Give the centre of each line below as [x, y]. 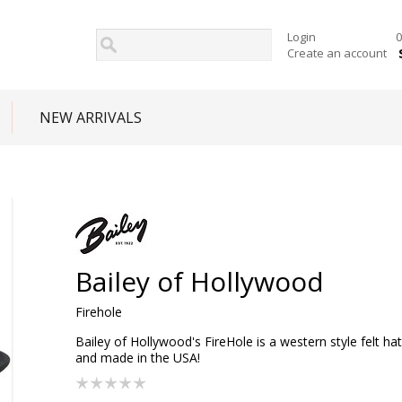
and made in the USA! [137, 358]
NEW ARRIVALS [91, 118]
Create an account [337, 53]
